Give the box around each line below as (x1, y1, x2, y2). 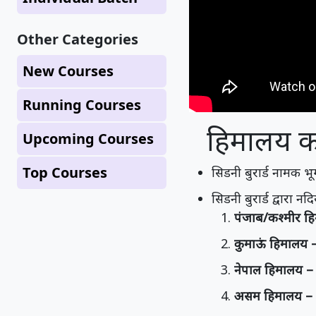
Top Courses (23, 163, 107, 182)
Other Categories (17, 30, 138, 49)
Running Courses (23, 95, 141, 114)
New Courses (23, 61, 114, 80)
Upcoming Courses (23, 129, 154, 148)
